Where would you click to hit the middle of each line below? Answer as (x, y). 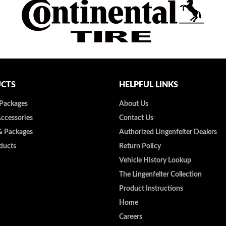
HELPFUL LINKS (149, 84)
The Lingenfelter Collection (160, 174)
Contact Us (136, 118)
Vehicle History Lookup (155, 160)
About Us (134, 104)
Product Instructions (151, 188)
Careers (131, 217)
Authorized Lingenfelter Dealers (168, 132)
